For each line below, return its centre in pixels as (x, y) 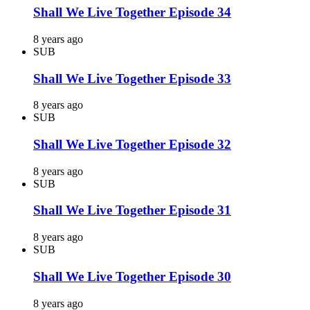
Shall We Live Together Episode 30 (132, 276)
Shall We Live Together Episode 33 (132, 78)
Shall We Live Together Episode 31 (132, 210)
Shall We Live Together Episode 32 (132, 145)
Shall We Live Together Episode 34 (132, 12)
